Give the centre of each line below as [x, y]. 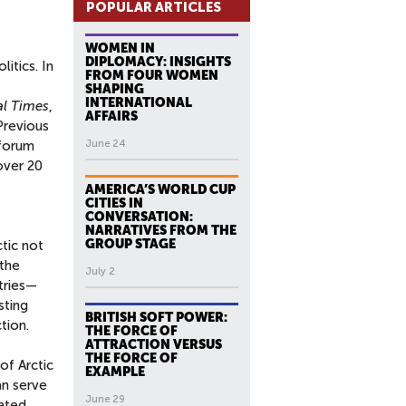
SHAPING [115, 89]
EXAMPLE [115, 372]
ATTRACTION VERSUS [154, 344]
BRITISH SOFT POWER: [156, 317]
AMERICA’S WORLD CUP [160, 189]
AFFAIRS [111, 116]
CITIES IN [114, 203]
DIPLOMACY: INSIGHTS [158, 62]
